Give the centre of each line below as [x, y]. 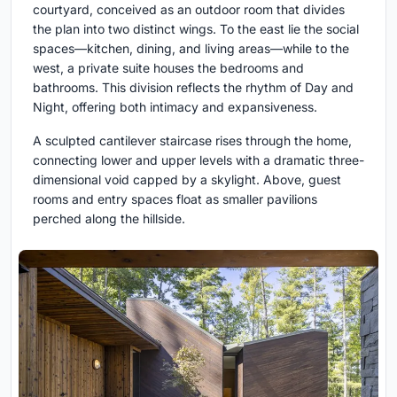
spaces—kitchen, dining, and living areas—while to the [191, 48]
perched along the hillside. [109, 218]
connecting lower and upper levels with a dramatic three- [198, 160]
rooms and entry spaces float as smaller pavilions [175, 198]
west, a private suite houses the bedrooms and [168, 67]
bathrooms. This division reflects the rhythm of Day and [193, 87]
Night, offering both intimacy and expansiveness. [175, 106]
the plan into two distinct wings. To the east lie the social [196, 28]
